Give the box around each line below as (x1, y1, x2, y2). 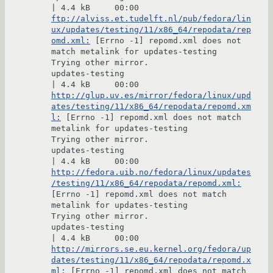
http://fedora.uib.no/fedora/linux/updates (51, 168, 251, 177)
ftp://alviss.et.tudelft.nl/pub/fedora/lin (51, 14, 251, 24)
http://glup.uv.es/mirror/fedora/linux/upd (51, 91, 251, 101)
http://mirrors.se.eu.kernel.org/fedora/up (51, 244, 251, 254)
